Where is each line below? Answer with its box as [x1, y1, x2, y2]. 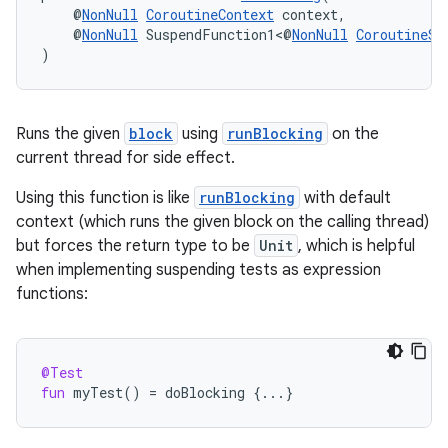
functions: [16, 284, 88, 304]
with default [300, 188, 391, 208]
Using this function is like [16, 188, 194, 208]
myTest [73, 383, 123, 402]
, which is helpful [298, 236, 415, 256]
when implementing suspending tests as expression [16, 260, 381, 280]
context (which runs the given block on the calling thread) [16, 212, 429, 232]
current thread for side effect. [16, 148, 235, 168]
